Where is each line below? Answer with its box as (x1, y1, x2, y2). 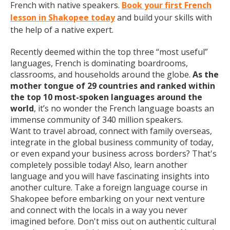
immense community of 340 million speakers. (10, 114, 183, 125)
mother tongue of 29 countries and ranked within (10, 80, 215, 91)
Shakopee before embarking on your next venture (10, 193, 205, 204)
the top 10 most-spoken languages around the (10, 91, 202, 103)
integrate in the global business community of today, (10, 137, 214, 148)
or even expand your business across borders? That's (10, 148, 217, 159)
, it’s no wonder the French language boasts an (34, 103, 214, 114)
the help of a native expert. (10, 24, 113, 35)
